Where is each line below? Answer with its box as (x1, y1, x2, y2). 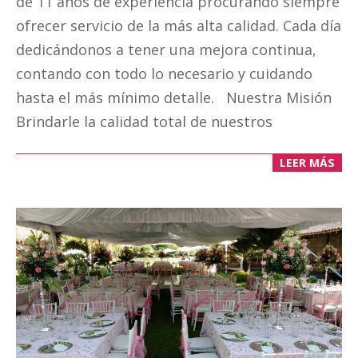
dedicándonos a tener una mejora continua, (16, 40, 316, 60)
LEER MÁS (280, 155, 335, 171)
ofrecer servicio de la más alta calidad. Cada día (16, 16, 341, 36)
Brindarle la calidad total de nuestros (16, 112, 272, 132)
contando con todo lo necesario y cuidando (16, 64, 312, 84)
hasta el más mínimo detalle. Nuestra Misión (16, 88, 332, 108)
